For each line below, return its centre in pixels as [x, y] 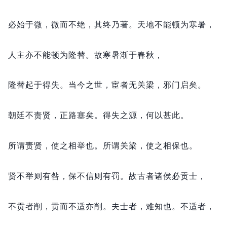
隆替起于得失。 [38, 85]
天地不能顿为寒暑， [176, 24]
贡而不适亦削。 [81, 206]
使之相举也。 [77, 145]
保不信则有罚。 [99, 176]
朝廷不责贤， [34, 115]
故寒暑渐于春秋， [129, 54]
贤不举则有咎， [38, 176]
